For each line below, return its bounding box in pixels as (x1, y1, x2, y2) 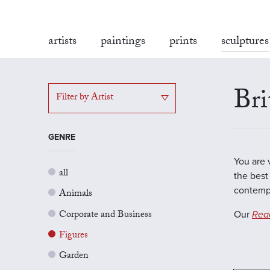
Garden (59, 248, 89, 265)
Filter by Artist (56, 89, 114, 106)
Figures (59, 227, 88, 244)
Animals (59, 186, 92, 203)
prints (169, 32, 197, 52)
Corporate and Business (59, 207, 152, 224)
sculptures (221, 32, 269, 52)
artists (48, 32, 77, 52)
